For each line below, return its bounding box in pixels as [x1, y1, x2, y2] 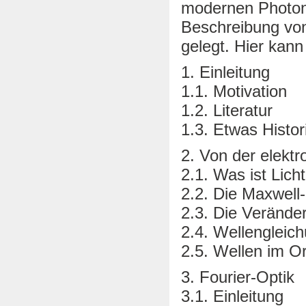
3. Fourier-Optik [181, 267, 294, 286]
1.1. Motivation [181, 81, 287, 100]
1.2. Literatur [181, 100, 273, 120]
